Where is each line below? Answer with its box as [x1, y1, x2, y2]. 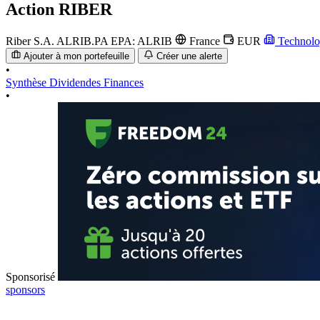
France [186, 34, 223, 47]
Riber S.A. [6, 34, 54, 47]
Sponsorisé [6, 271, 55, 284]
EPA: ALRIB [111, 34, 175, 47]
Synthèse [6, 76, 49, 89]
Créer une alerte [156, 51, 222, 62]
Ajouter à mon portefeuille [24, 51, 130, 62]
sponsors [6, 284, 45, 296]
